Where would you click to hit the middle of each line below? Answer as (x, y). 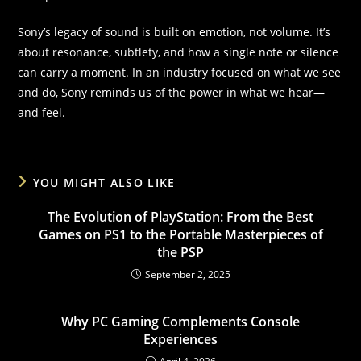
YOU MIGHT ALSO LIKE (104, 183)
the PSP (180, 253)
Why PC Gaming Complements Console (180, 322)
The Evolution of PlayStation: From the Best (180, 217)
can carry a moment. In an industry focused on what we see (180, 73)
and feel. (42, 113)
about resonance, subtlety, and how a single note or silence (178, 52)
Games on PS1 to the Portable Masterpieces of (180, 235)
